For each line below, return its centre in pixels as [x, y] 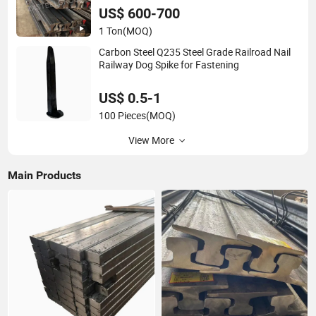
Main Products [45, 175]
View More [151, 140]
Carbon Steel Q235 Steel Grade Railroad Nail [195, 53]
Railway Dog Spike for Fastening [169, 65]
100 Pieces [123, 115]
